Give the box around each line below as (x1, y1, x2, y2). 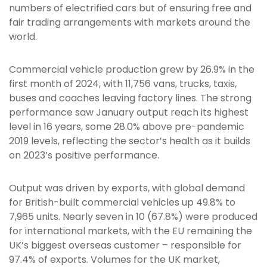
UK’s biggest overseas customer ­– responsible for (9, 238, 241, 253)
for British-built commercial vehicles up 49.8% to (9, 195, 235, 210)
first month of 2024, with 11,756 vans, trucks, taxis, (9, 77, 237, 91)
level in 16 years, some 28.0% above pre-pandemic (9, 120, 244, 134)
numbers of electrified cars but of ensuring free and (9, 1, 252, 15)
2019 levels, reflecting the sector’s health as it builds (9, 134, 250, 148)
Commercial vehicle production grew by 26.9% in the (9, 63, 254, 77)
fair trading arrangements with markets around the (9, 15, 250, 30)
